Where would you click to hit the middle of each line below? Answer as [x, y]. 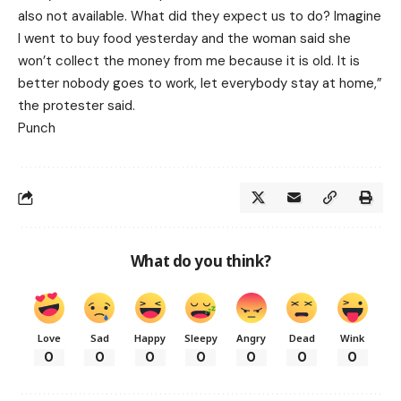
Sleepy [200, 338]
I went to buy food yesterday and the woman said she [184, 39]
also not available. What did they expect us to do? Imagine [200, 17]
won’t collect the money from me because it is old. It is [189, 61]
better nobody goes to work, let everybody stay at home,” [200, 84]
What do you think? [200, 261]
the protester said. [77, 106]
